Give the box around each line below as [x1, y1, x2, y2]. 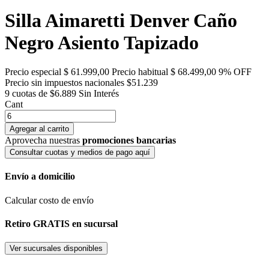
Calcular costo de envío [5, 195, 94, 205]
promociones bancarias [82, 135, 176, 146]
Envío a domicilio [5, 171, 75, 182]
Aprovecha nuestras [5, 135, 82, 146]
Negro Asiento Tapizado [5, 31, 199, 53]
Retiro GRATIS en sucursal [5, 218, 118, 229]
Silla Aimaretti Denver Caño [5, 9, 237, 31]
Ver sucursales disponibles [10, 244, 103, 253]
